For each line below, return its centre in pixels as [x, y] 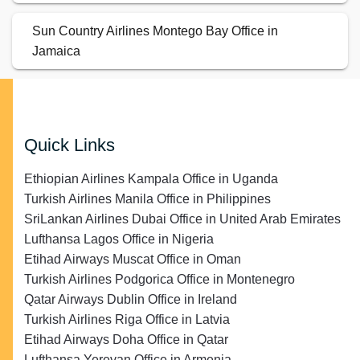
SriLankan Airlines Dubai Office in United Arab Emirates [182, 219]
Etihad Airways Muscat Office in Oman [133, 260]
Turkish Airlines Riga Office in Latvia [127, 320]
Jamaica [56, 51]
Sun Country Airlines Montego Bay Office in [155, 31]
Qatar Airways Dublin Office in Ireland [131, 300]
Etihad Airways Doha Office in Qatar [126, 340]
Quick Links [70, 145]
